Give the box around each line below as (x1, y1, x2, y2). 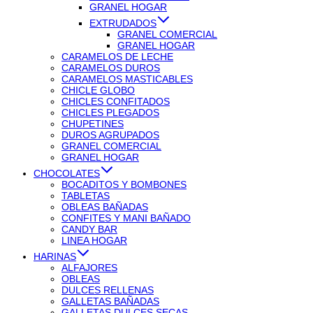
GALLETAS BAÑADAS (61, 295, 159, 307)
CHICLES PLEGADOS (61, 106, 159, 118)
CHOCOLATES (34, 167, 100, 179)
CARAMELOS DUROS (61, 61, 160, 73)
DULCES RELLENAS (61, 284, 154, 296)
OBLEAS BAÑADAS (61, 201, 148, 212)
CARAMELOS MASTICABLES (61, 73, 193, 85)
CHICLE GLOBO (61, 84, 135, 96)
